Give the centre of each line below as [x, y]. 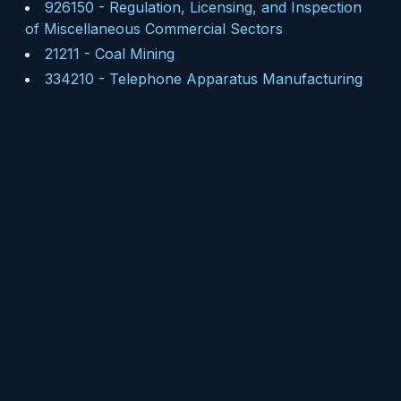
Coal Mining [135, 54]
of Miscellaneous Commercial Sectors [154, 29]
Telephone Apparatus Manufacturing [236, 79]
